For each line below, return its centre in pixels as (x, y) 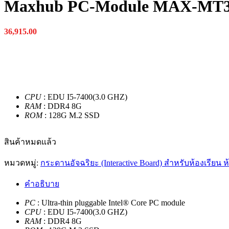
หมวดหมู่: (22, 163)
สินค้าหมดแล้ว (30, 142)
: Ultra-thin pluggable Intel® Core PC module (110, 202)
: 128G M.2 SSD (71, 115)
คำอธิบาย (42, 184)
